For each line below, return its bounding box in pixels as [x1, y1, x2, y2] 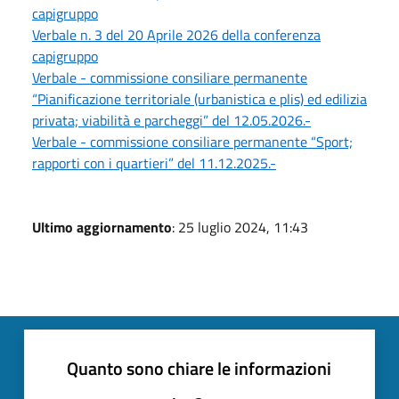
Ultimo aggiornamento [32, 216, 172, 238]
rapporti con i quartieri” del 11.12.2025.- [32, 151, 276, 174]
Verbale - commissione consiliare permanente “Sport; [32, 130, 353, 152]
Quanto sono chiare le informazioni [67, 354, 331, 382]
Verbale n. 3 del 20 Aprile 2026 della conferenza [32, 23, 321, 45]
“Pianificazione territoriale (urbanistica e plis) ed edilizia [32, 87, 367, 110]
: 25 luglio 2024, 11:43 [172, 216, 308, 238]
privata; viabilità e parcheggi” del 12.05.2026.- [32, 109, 311, 131]
